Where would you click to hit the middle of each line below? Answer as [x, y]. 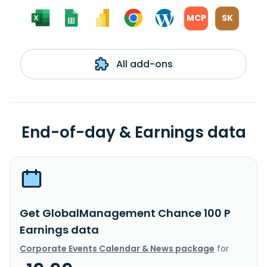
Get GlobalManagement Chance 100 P [125, 213]
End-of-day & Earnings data [133, 132]
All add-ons [143, 64]
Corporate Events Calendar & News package [117, 248]
